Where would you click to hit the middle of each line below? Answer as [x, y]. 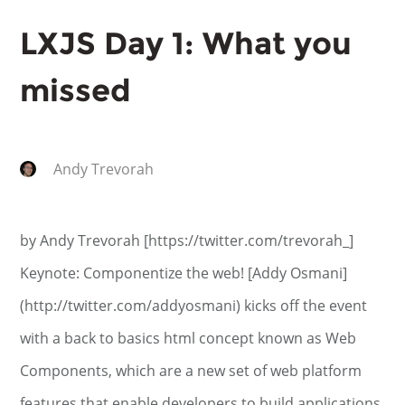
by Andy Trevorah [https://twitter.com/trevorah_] [187, 240]
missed [76, 90]
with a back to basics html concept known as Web [188, 338]
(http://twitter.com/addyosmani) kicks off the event [194, 306]
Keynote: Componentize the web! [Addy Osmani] [184, 273]
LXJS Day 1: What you [186, 43]
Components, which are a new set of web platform [191, 371]
